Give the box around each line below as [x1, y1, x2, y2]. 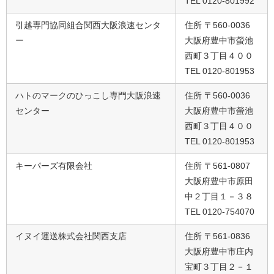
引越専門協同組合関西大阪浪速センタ [15, 20, 161, 30]
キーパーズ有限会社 [15, 160, 92, 171]
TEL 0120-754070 [185, 206, 254, 217]
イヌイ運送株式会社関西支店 [15, 231, 127, 241]
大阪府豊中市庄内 [185, 246, 253, 256]
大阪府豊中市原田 [185, 176, 253, 186]
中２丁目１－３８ [185, 191, 253, 201]
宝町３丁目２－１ [185, 261, 253, 272]
